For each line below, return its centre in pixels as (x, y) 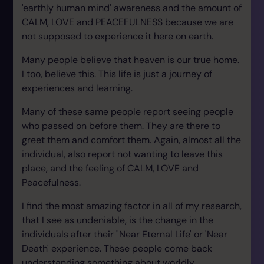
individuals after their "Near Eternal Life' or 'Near (125, 234)
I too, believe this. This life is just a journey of (117, 74)
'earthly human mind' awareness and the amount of (132, 8)
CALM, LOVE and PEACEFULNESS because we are (128, 22)
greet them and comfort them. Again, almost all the (131, 140)
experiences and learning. (78, 88)
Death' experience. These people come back (117, 248)
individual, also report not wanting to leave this (122, 154)
